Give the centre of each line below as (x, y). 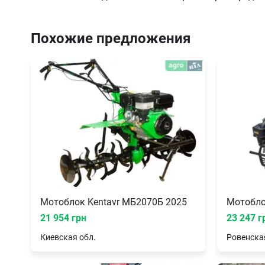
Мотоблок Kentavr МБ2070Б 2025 (114, 202)
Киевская (59, 237)
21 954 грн (63, 218)
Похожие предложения (111, 38)
